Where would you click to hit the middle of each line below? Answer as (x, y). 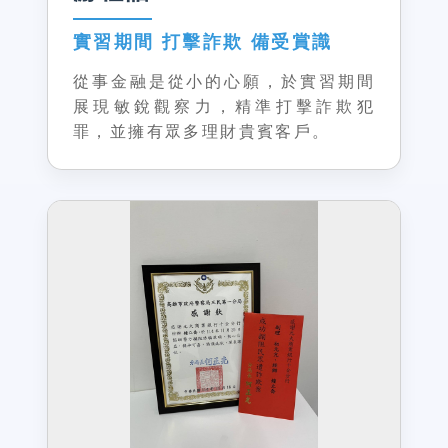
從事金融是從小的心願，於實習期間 (224, 81)
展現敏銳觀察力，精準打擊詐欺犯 (224, 106)
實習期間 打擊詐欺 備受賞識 (203, 42)
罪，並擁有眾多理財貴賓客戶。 (202, 131)
